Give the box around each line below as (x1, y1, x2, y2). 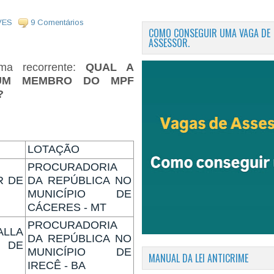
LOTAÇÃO (28, 143, 80, 156)
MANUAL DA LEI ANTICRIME (149, 251, 248, 265)
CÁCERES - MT (28, 201, 106, 214)
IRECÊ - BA (28, 259, 86, 272)
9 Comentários (31, 18, 84, 28)
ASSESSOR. (149, 35, 190, 50)
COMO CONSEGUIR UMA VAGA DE (149, 26, 270, 40)
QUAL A (86, 61, 135, 74)
